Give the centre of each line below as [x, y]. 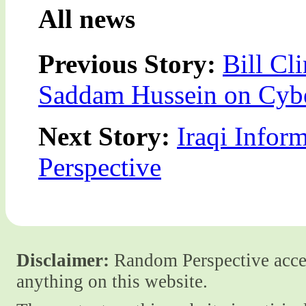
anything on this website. [112, 282]
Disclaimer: [63, 261]
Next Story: [108, 136]
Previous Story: [130, 64]
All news [87, 18]
